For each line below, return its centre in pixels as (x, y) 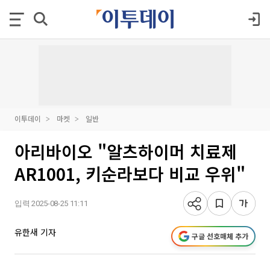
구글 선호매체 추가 (220, 236)
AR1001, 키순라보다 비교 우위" (130, 174)
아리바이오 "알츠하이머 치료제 (126, 151)
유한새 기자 (35, 232)
